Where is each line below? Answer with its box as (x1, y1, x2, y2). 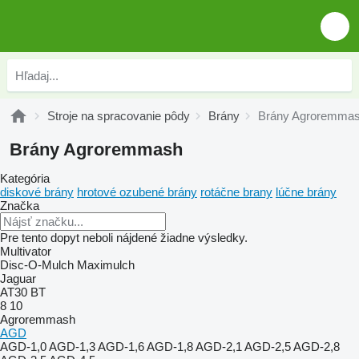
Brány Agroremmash (10, 139, 183, 159)
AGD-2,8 (293, 340, 340, 353)
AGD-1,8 (147, 340, 193, 353)
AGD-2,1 (196, 340, 242, 353)
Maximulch (77, 258, 135, 272)
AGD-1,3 (49, 340, 95, 353)
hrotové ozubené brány (77, 185, 197, 199)
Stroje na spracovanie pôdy (47, 109, 190, 123)
